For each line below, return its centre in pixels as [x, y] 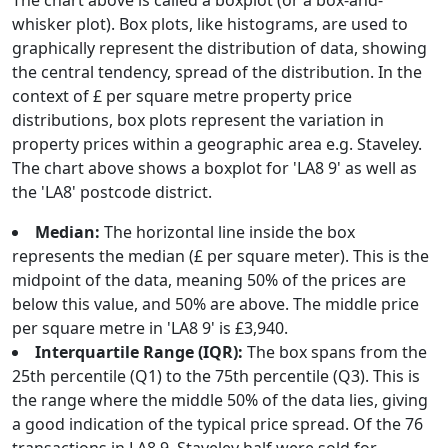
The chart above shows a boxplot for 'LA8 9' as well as [214, 168]
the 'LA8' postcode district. [112, 192]
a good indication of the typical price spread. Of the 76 [217, 424]
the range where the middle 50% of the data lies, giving [220, 400]
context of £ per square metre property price [182, 96]
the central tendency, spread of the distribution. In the [217, 72]
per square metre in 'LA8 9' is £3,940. [150, 328]
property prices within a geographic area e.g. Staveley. [217, 144]
